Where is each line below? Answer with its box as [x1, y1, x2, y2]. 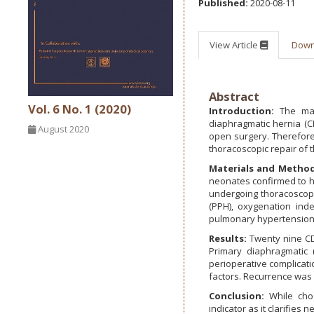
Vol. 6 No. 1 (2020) [28, 101, 131, 118]
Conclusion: [208, 289, 264, 302]
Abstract [208, 88, 259, 104]
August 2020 [36, 123, 89, 136]
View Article [209, 39, 260, 51]
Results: [208, 232, 247, 245]
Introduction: [208, 104, 274, 117]
